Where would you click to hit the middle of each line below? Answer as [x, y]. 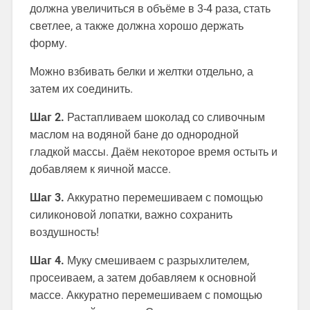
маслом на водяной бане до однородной [134, 135]
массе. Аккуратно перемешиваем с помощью [146, 295]
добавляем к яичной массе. [100, 170]
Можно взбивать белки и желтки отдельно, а [141, 72]
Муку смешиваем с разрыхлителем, [156, 261]
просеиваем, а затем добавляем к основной [143, 278]
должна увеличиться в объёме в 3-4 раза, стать [150, 9]
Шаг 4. [47, 261]
